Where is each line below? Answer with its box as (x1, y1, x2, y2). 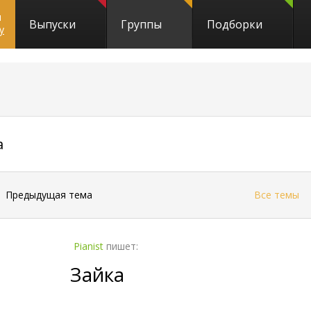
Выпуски (29, 17, 76, 32)
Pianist (74, 239, 104, 253)
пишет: (106, 239, 139, 253)
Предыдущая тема (6, 188, 93, 201)
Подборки (207, 17, 262, 32)
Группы (121, 17, 162, 32)
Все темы (253, 188, 299, 201)
